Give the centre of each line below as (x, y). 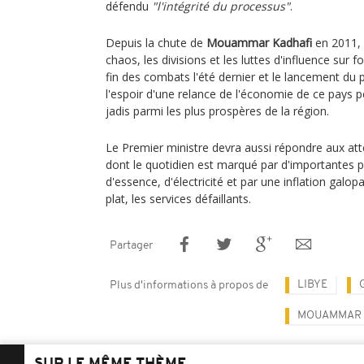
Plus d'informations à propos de (189, 286)
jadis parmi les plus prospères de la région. (217, 111)
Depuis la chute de (156, 43)
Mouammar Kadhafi (259, 43)
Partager (131, 246)
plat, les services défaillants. (178, 199)
